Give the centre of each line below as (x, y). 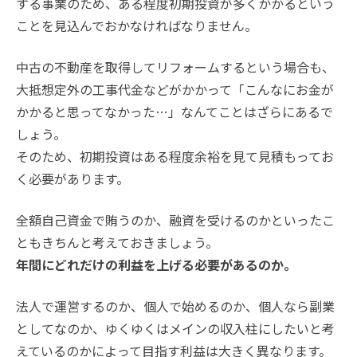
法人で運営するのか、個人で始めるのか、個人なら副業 (175, 306)
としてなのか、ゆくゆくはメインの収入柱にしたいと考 (175, 329)
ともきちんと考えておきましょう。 (117, 243)
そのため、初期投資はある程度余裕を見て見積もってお (175, 157)
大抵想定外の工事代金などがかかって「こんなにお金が (175, 90)
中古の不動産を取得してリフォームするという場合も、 (175, 67)
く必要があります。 (73, 179)
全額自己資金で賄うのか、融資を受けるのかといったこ (175, 220)
